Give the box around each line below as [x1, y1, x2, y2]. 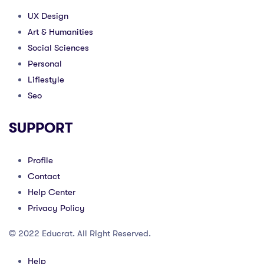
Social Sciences [28, 42, 89, 53]
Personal [28, 58, 62, 69]
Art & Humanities [28, 27, 93, 37]
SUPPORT [9, 120, 72, 136]
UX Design [28, 11, 68, 21]
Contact [28, 171, 60, 181]
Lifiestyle [28, 74, 64, 85]
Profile [28, 155, 53, 166]
